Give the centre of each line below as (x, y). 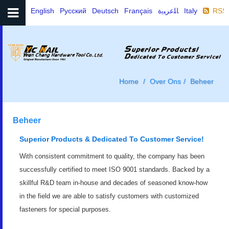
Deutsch (105, 11)
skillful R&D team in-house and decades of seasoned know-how (113, 183)
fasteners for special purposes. (65, 209)
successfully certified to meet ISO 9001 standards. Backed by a (114, 169)
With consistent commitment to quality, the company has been (112, 156)
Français (138, 11)
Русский (73, 11)
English (42, 11)
